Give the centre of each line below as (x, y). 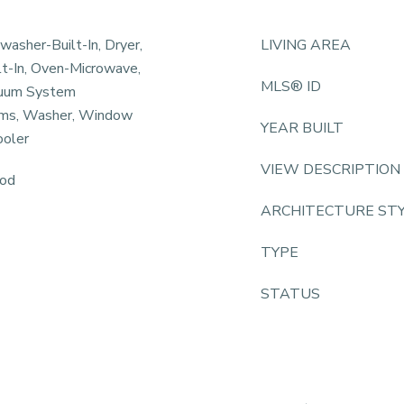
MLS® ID (291, 87)
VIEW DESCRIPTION (331, 170)
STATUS (290, 294)
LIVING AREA (306, 45)
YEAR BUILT (302, 128)
